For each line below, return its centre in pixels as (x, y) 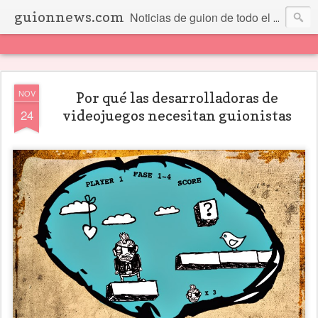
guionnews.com (69, 17)
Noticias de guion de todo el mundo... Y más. (202, 17)
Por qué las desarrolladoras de (177, 98)
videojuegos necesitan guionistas (177, 116)
